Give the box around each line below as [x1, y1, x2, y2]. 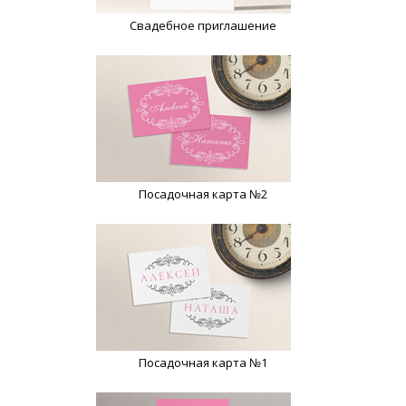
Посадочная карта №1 [139, 354, 267, 372]
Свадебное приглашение [130, 17, 276, 34]
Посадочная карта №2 [139, 186, 267, 203]
